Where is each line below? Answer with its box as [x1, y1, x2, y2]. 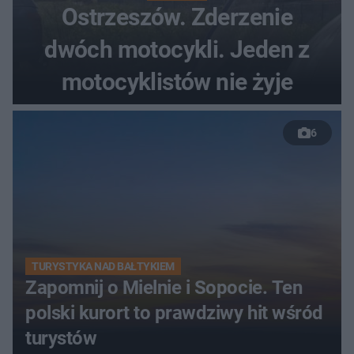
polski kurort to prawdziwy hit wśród [25, 301, 323, 324]
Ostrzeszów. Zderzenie [61, 2, 293, 31]
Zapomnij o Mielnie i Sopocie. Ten [25, 276, 303, 299]
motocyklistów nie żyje [61, 67, 293, 96]
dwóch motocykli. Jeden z [44, 35, 310, 63]
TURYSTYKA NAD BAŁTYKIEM [32, 259, 175, 273]
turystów [25, 326, 97, 349]
